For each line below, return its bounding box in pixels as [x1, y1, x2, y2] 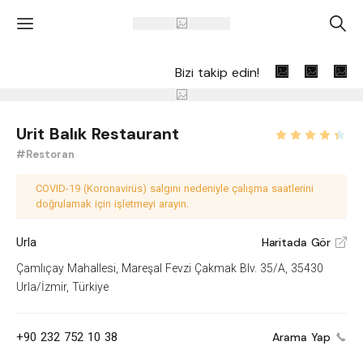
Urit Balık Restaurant [16, 123, 179, 144]
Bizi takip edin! [175, 63, 259, 81]
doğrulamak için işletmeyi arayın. [36, 198, 189, 211]
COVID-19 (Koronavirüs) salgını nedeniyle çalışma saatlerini [36, 182, 314, 195]
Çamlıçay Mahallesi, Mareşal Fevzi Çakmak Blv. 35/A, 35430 [16, 262, 323, 275]
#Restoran [16, 147, 75, 161]
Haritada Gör [261, 235, 331, 250]
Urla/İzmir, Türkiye [16, 280, 109, 294]
